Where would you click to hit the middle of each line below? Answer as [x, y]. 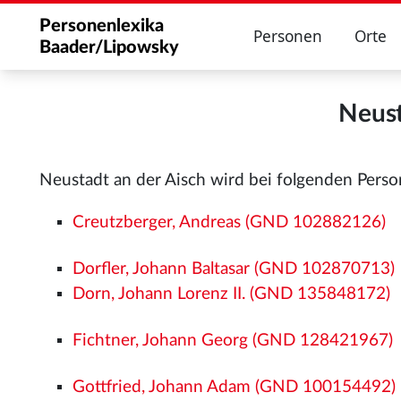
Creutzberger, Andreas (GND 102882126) [230, 222]
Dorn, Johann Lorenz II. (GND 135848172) [232, 294]
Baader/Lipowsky [109, 47]
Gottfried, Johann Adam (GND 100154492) [235, 387]
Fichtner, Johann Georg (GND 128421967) [233, 340]
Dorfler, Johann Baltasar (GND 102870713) [234, 269]
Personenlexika [102, 26]
